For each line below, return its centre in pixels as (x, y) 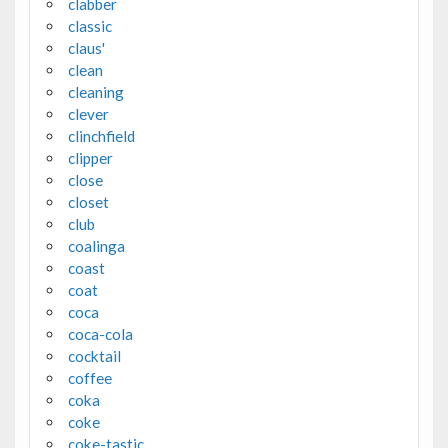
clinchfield (101, 136)
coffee (89, 378)
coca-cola (100, 334)
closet (88, 202)
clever (88, 114)
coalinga (96, 246)
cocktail (94, 356)
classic (89, 26)
